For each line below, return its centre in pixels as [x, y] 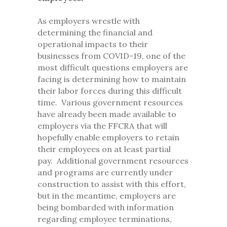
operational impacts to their [93, 44]
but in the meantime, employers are [107, 196]
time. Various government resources [110, 103]
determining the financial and [95, 33]
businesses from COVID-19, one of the [111, 56]
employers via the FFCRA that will [102, 126]
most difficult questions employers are [113, 68]
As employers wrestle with [89, 21]
